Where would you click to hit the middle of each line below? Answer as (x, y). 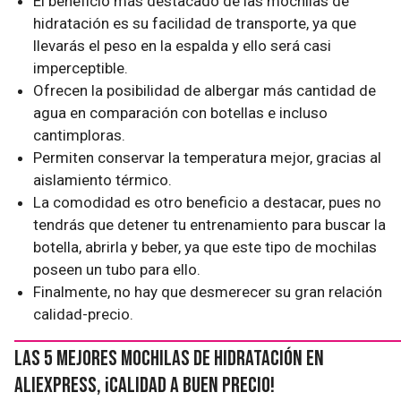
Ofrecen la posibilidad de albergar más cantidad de (205, 90)
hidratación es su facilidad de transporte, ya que (195, 23)
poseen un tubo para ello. (117, 269)
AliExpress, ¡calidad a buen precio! (145, 385)
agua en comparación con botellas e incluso (181, 113)
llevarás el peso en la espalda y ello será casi (183, 46)
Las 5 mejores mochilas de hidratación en (169, 358)
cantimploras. (80, 135)
